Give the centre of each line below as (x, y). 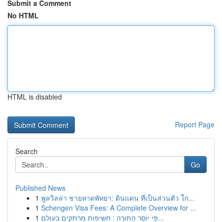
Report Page (195, 124)
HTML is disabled (35, 97)
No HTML (23, 15)
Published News (40, 188)
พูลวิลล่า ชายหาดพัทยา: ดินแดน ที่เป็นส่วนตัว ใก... (118, 198)
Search (27, 151)
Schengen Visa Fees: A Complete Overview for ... (119, 208)
